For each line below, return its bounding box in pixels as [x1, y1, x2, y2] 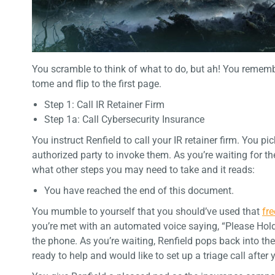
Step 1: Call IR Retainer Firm [44, 99, 165, 111]
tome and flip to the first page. [32, 78, 161, 90]
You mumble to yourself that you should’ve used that [32, 206, 262, 218]
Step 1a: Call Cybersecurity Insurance [44, 114, 204, 126]
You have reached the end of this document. [44, 185, 234, 197]
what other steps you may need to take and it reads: [32, 164, 255, 176]
